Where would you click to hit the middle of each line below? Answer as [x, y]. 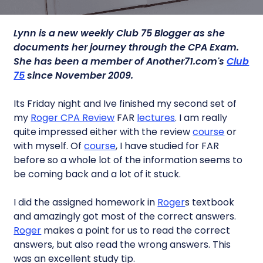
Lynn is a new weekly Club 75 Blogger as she [119, 33]
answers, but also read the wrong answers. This [122, 245]
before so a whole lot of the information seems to [128, 160]
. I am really [201, 118]
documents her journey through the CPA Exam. [127, 47]
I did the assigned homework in [86, 202]
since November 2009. [79, 75]
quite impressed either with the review [103, 132]
